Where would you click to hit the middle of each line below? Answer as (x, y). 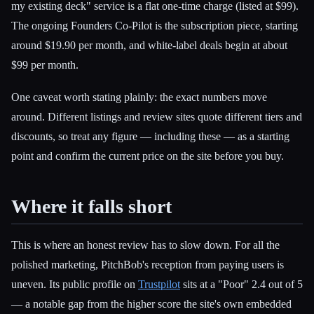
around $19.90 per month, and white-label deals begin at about (149, 46)
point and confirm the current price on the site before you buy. (148, 156)
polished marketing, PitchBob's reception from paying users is (148, 265)
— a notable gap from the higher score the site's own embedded (151, 304)
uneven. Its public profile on (75, 285)
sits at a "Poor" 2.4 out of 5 (241, 285)
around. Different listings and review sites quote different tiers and (157, 116)
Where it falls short (91, 206)
